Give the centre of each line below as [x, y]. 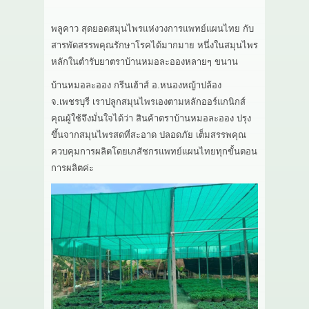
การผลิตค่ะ [72, 168]
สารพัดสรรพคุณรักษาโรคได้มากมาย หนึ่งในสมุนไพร [154, 46]
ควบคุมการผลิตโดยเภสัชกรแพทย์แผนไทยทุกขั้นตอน [154, 152]
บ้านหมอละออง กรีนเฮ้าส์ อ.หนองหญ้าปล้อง [136, 86]
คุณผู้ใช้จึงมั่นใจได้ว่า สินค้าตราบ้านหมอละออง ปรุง [151, 119]
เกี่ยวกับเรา [49, 19]
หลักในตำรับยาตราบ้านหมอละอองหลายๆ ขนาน [144, 62]
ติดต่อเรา [45, 82]
